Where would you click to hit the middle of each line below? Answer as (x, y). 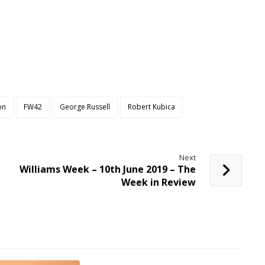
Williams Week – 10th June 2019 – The (108, 169)
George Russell (85, 106)
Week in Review (159, 182)
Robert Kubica (152, 106)
